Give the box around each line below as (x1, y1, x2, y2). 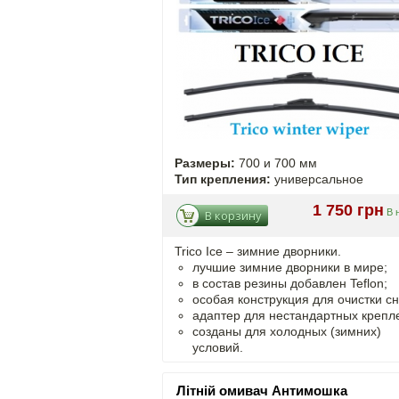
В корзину (205, 208, 262, 224)
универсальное (271, 172, 363, 186)
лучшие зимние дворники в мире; (192, 260, 387, 274)
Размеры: (175, 156, 235, 170)
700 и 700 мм (235, 156, 317, 170)
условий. (192, 340, 243, 354)
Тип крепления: (175, 172, 271, 186)
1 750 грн (313, 201, 384, 219)
